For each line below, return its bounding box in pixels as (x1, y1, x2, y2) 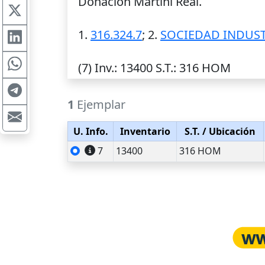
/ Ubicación (200, 125, 256, 138)
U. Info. (73, 125, 108, 138)
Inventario (119, 125, 170, 138)
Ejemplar (74, 96, 125, 112)
